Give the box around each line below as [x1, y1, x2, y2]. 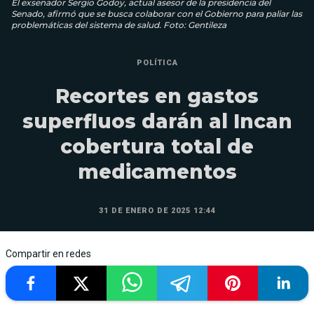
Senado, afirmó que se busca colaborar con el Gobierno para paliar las [11, 8, 302, 19]
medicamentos [77, 159, 237, 184]
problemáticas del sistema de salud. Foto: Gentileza [11, 19, 226, 30]
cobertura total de [60, 134, 254, 158]
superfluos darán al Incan [22, 109, 292, 133]
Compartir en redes [6, 247, 91, 259]
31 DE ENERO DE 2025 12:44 [98, 205, 216, 215]
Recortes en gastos [55, 83, 259, 108]
